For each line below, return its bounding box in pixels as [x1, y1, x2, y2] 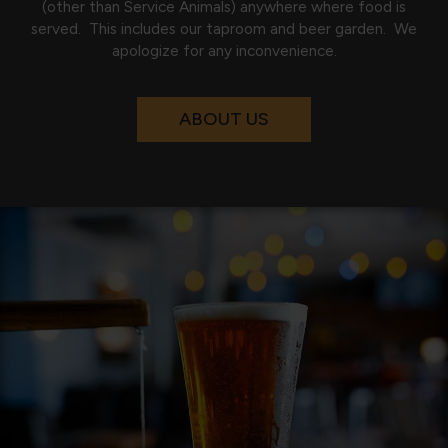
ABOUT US [179, 108, 269, 130]
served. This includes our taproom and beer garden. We [31, 19, 417, 38]
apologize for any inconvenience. [111, 41, 337, 60]
